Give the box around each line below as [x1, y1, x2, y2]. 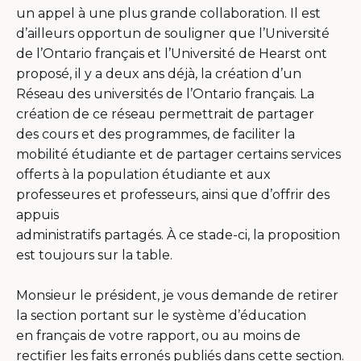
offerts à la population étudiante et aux [16, 166, 271, 182]
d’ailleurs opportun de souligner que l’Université [16, 25, 330, 41]
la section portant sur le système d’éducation [16, 307, 306, 323]
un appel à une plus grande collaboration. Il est [16, 5, 321, 21]
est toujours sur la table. [16, 247, 172, 263]
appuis [16, 206, 59, 222]
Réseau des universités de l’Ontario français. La [16, 85, 314, 102]
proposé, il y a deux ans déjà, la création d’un [16, 65, 301, 81]
